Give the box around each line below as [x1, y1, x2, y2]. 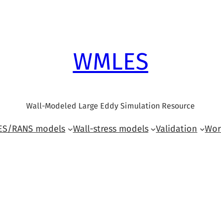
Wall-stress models [73, 123, 148, 134]
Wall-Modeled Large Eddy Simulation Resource [26, 101, 195, 110]
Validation [156, 123, 197, 134]
